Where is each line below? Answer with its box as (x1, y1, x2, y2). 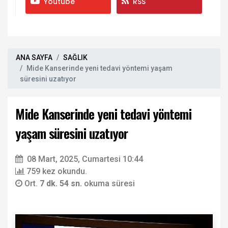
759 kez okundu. (26, 166, 87, 176)
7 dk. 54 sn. (40, 178, 84, 188)
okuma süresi (84, 178, 135, 188)
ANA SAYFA (16, 53, 52, 62)
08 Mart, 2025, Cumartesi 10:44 (27, 154, 143, 164)
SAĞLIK (63, 53, 88, 62)
